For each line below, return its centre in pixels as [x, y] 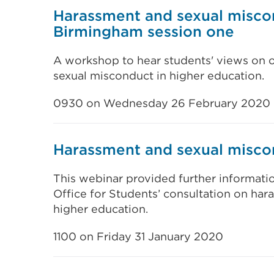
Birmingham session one [144, 31]
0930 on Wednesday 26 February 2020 [162, 103]
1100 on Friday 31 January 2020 [138, 236]
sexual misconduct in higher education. [159, 76]
